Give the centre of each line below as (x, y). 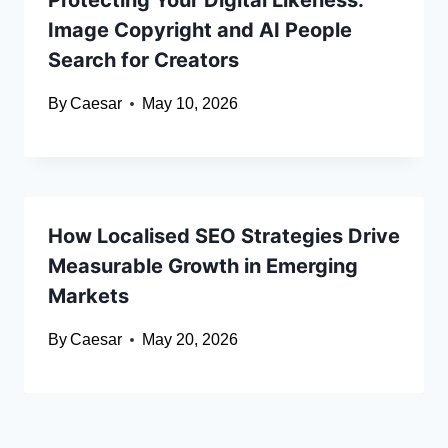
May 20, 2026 (190, 340)
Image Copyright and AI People (200, 30)
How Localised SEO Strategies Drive (224, 236)
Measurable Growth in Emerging (203, 266)
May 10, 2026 (190, 104)
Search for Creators (143, 60)
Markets (88, 296)
